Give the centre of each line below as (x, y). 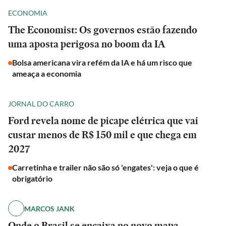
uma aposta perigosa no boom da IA (87, 44)
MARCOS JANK (49, 208)
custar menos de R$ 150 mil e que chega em (102, 135)
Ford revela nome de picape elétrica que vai (103, 121)
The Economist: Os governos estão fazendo (103, 30)
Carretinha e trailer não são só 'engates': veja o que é (105, 167)
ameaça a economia (47, 73)
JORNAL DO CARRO (41, 103)
